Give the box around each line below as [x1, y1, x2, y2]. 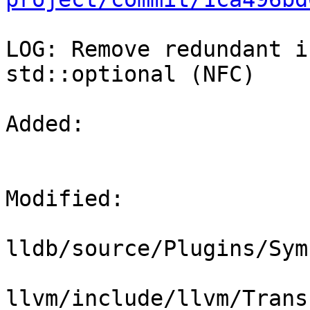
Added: [6, 111, 98, 137]
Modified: [6, 186, 137, 212]
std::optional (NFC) [6, 62, 255, 87]
